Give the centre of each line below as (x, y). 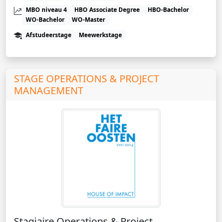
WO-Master (89, 20)
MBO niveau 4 (46, 10)
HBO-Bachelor (168, 10)
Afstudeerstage (48, 35)
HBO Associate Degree (107, 10)
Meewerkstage (101, 35)
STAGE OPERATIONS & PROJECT (86, 78)
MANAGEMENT (49, 90)
